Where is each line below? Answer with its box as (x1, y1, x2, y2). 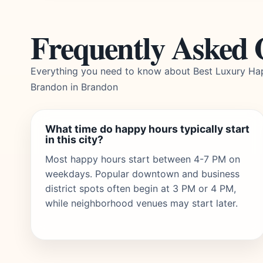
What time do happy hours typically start (45, 123, 249, 135)
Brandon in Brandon (31, 81, 118, 93)
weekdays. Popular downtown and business (45, 168, 240, 180)
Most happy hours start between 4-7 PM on (45, 153, 240, 165)
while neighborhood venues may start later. (45, 197, 238, 209)
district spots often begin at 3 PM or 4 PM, (45, 183, 236, 194)
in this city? (45, 133, 103, 146)
